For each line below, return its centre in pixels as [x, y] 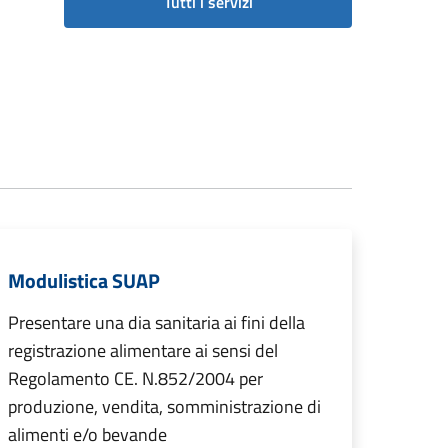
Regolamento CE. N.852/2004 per [135, 378]
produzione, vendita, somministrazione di [164, 406]
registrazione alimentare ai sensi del [143, 350]
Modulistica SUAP [84, 280]
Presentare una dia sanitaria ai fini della [156, 322]
